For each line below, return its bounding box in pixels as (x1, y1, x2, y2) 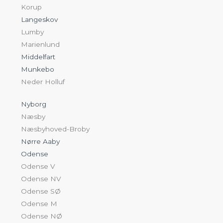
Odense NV (21, 174, 62, 183)
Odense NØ (21, 212, 63, 220)
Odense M (21, 199, 58, 208)
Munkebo (21, 65, 55, 73)
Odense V (21, 162, 56, 170)
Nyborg (21, 100, 47, 108)
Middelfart (21, 52, 56, 61)
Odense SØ (21, 187, 61, 195)
